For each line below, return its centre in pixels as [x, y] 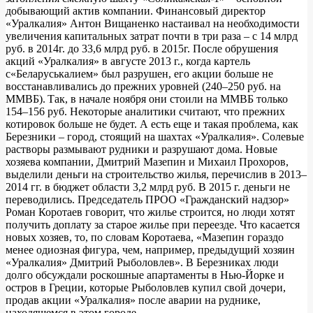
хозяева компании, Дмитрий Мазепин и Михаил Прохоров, [147, 161]
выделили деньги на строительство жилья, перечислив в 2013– [156, 174]
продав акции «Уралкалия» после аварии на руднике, [133, 300]
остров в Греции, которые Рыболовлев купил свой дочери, [146, 287]
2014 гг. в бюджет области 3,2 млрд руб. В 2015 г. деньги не [148, 187]
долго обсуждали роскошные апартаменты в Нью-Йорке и [145, 275]
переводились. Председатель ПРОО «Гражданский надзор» [147, 199]
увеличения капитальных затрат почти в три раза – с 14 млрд [152, 36]
